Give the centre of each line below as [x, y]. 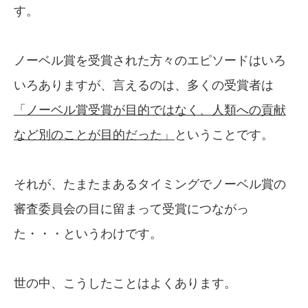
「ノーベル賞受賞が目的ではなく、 [113, 110]
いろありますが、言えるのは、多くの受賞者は [144, 85]
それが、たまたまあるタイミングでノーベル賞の [150, 184]
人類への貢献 [249, 110]
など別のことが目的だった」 [94, 134]
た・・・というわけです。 [88, 233]
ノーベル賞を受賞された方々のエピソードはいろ [150, 60]
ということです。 [224, 134]
